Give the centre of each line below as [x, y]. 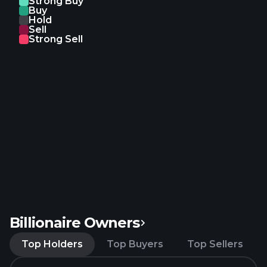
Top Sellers [215, 244]
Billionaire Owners [74, 223]
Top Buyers [135, 244]
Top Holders [52, 244]
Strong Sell [56, 39]
